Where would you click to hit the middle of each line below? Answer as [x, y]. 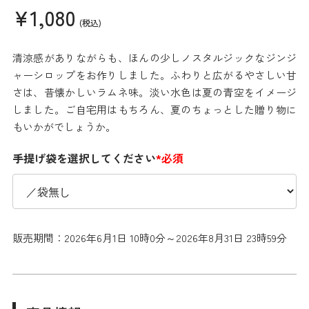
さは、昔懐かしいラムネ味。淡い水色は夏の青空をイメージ [154, 92]
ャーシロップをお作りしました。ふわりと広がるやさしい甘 [154, 75]
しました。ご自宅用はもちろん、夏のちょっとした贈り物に [154, 110]
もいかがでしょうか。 [64, 127]
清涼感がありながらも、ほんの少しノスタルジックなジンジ [154, 58]
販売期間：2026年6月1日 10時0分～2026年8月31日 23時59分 [149, 238]
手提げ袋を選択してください [84, 158]
